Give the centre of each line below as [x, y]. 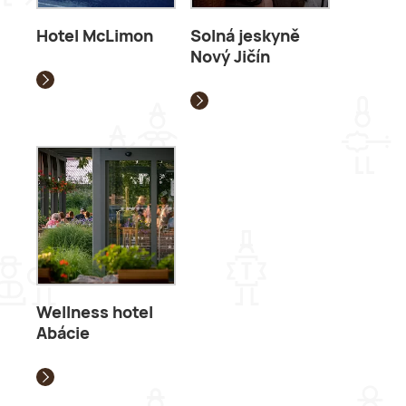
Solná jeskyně [245, 37]
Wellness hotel [95, 314]
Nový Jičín [230, 58]
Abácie [63, 334]
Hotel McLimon [95, 37]
